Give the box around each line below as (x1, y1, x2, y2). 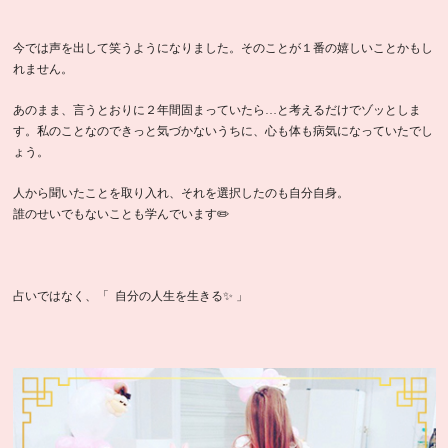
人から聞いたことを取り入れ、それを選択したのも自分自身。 (12, 186, 349, 201)
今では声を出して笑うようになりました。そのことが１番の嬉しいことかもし (12, 41, 433, 56)
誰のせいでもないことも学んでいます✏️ (12, 207, 229, 222)
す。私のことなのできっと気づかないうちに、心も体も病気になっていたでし (12, 124, 433, 139)
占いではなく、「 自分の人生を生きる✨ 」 (12, 289, 248, 304)
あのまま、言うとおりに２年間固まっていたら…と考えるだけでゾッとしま (12, 103, 421, 118)
